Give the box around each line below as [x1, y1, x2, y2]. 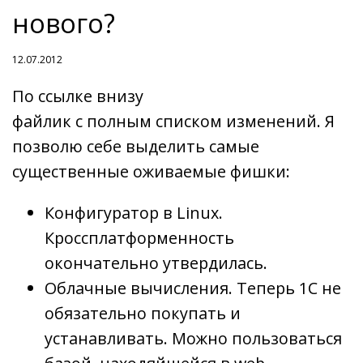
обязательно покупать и [45, 301, 241, 324]
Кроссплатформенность [45, 226, 234, 249]
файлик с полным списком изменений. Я [12, 109, 335, 132]
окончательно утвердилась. [45, 251, 267, 274]
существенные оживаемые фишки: [12, 160, 290, 182]
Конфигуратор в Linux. [45, 201, 223, 224]
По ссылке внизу [12, 84, 143, 107]
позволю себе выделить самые [12, 135, 259, 157]
